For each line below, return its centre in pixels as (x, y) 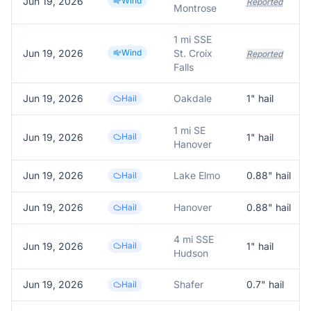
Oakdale (193, 98)
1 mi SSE (193, 39)
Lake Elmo (197, 175)
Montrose (195, 8)
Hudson (191, 253)
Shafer (188, 284)
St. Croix (193, 53)
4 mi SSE (194, 239)
